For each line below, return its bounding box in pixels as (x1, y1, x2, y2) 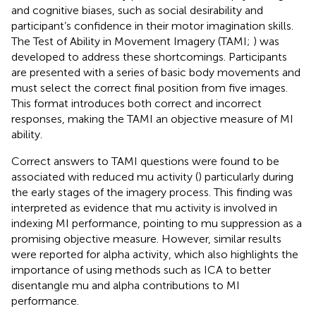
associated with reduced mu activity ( (11, 169, 198, 183)
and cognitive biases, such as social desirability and (11, 3, 263, 17)
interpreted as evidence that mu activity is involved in (11, 200, 277, 214)
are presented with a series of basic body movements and (11, 65, 300, 79)
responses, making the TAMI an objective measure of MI (11, 111, 293, 126)
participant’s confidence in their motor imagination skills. (11, 18, 293, 32)
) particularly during (198, 169, 293, 183)
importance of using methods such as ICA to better (11, 262, 271, 276)
